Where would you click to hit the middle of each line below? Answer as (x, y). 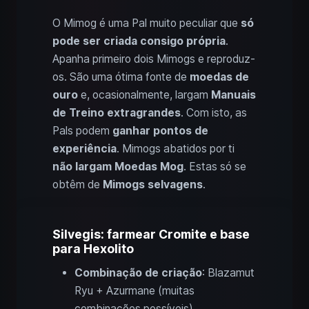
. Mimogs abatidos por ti (176, 148)
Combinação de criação (138, 272)
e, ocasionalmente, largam (144, 94)
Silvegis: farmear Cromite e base (151, 234)
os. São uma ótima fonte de (121, 77)
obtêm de (78, 184)
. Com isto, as (214, 112)
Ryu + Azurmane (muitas (134, 290)
